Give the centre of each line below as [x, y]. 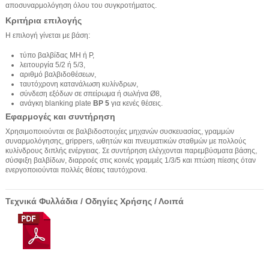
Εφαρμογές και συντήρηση [60, 116]
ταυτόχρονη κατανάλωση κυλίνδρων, [79, 84]
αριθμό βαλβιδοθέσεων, [58, 74]
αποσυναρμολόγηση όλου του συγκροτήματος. [81, 6]
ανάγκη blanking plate [56, 103]
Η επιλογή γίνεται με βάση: [48, 35]
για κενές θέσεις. [136, 103]
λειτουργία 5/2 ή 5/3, [53, 65]
